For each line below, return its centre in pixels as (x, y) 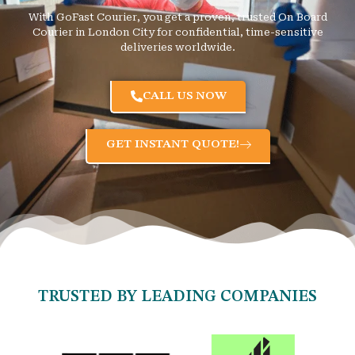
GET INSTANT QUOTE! (172, 145)
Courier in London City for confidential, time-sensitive (177, 32)
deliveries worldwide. (177, 47)
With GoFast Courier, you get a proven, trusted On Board (177, 17)
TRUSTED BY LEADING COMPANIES (177, 298)
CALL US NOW (184, 97)
